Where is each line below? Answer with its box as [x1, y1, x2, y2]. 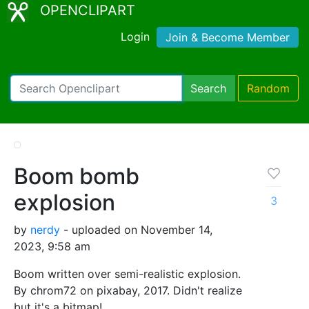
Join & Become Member [166, 30, 290, 44]
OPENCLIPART [40, 2, 135, 19]
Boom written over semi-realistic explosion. [14, 266, 241, 281]
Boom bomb [14, 162, 139, 190]
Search [190, 81, 226, 95]
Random [247, 81, 290, 95]
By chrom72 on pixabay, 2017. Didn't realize [14, 283, 242, 297]
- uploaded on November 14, [60, 222, 212, 237]
